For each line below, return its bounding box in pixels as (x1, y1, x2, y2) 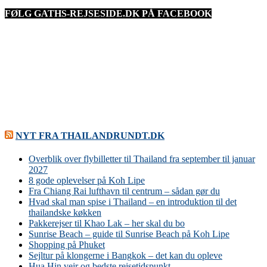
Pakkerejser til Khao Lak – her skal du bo (29, 218, 185, 229)
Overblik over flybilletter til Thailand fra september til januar (29, 154, 255, 164)
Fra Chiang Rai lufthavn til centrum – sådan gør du (29, 186, 220, 197)
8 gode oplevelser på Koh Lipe (29, 175, 145, 186)
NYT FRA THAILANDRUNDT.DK (15, 130, 164, 141)
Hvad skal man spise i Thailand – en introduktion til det (29, 197, 237, 207)
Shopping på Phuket (29, 240, 105, 250)
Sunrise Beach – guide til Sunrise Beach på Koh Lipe (29, 229, 229, 240)
